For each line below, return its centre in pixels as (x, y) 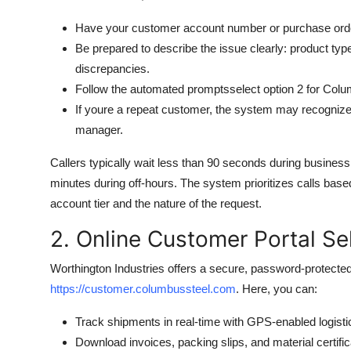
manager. (99, 130)
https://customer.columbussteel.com (143, 289)
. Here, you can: (277, 289)
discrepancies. (112, 69)
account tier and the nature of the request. (156, 203)
